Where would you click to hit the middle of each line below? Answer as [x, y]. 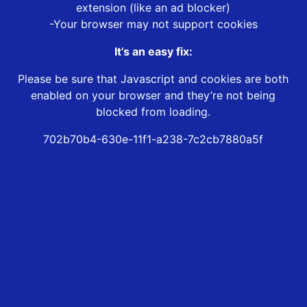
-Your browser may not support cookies [153, 24]
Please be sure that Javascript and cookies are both [153, 79]
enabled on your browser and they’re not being [153, 96]
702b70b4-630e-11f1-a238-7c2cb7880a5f [153, 139]
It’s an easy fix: [153, 52]
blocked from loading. [153, 112]
